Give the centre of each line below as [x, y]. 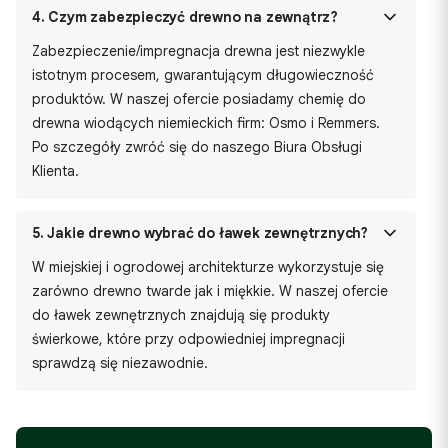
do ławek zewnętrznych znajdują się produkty [181, 315]
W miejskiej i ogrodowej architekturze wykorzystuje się [208, 267]
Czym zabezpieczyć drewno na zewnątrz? [191, 17]
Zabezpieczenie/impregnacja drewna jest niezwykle [198, 51]
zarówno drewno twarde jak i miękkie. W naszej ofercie [210, 291]
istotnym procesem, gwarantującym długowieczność [203, 75]
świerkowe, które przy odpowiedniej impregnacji [188, 339]
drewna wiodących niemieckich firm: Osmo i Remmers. [206, 123]
